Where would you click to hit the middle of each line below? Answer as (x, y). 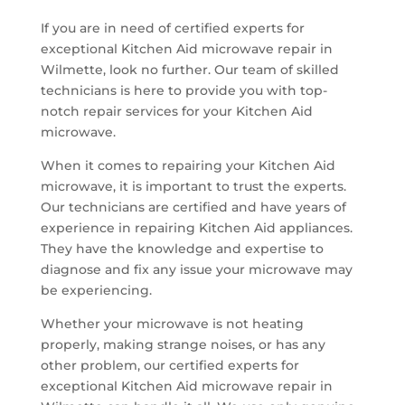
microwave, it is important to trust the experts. (193, 187)
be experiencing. (96, 291)
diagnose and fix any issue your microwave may (196, 270)
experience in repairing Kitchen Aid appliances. (196, 228)
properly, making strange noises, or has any (183, 345)
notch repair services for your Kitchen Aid (176, 112)
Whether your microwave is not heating (172, 324)
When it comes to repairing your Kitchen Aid (188, 166)
